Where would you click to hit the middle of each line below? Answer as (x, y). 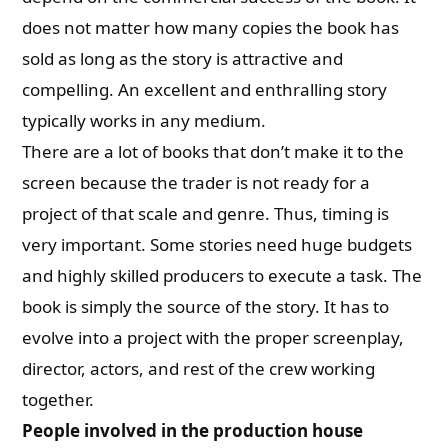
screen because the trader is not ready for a (196, 182)
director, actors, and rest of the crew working (199, 368)
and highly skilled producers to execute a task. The (222, 275)
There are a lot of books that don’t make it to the (213, 151)
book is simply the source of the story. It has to (206, 306)
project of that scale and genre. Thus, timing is (206, 213)
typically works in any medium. (144, 120)
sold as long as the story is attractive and (183, 58)
